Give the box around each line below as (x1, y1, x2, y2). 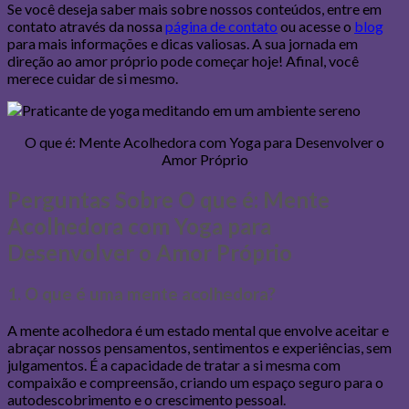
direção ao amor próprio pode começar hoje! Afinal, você (7, 52, 359, 70)
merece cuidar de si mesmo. (7, 69, 178, 88)
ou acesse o (278, 17, 354, 36)
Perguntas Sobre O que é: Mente (7, 186, 330, 214)
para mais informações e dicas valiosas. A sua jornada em (7, 35, 358, 53)
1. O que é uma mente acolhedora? (7, 283, 276, 304)
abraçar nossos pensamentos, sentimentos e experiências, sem (7, 338, 392, 356)
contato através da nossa (7, 17, 165, 36)
